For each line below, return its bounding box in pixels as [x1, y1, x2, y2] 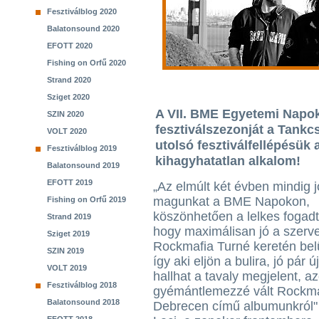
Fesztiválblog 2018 [47, 281, 117, 289]
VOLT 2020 [47, 127, 87, 135]
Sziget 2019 [47, 229, 90, 238]
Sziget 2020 [47, 93, 90, 101]
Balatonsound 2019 [47, 161, 120, 169]
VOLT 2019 [47, 263, 87, 272]
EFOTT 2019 [47, 178, 93, 187]
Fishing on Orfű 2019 [47, 195, 126, 204]
